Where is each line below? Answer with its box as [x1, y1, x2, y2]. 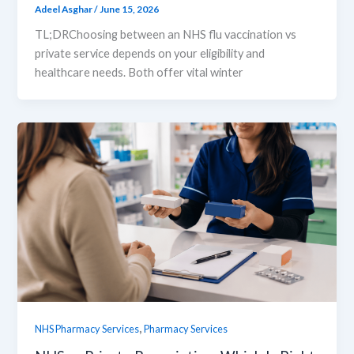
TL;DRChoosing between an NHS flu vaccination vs [35, 28, 297, 42]
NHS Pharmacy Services [35, 322, 140, 335]
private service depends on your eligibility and [35, 47, 265, 61]
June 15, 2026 [100, 3, 160, 16]
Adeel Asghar [35, 3, 95, 16]
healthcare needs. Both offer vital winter [35, 66, 244, 80]
